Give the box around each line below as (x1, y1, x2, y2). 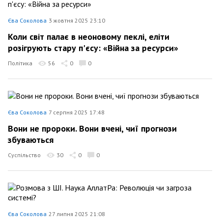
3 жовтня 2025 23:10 (49, 17, 105, 24)
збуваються (8, 134, 54, 145)
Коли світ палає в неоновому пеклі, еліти (8, 30, 169, 42)
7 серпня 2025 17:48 (49, 109, 105, 116)
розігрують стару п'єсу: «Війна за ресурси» (8, 42, 178, 54)
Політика (8, 59, 32, 67)
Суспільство (8, 151, 41, 159)
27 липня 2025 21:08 (49, 210, 105, 218)
